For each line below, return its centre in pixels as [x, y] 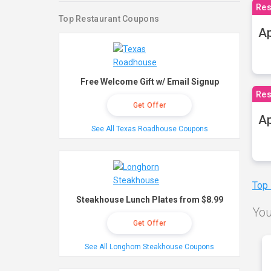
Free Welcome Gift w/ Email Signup [149, 82]
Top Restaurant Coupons [109, 19]
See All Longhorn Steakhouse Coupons [149, 247]
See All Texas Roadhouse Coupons [149, 129]
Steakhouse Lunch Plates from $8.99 [149, 200]
